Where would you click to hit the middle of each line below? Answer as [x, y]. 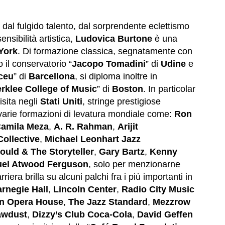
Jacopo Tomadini [109, 64]
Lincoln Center [85, 190]
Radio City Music [158, 190]
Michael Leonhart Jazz [93, 139]
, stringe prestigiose [122, 102]
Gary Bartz [122, 152]
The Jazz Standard [108, 202]
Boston [128, 89]
